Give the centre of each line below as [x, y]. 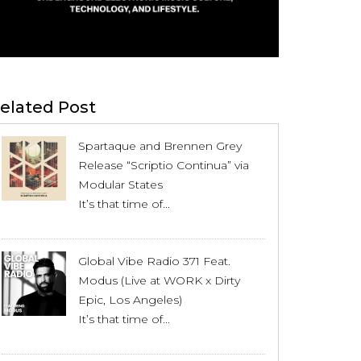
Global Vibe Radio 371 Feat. [154, 261]
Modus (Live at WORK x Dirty [159, 281]
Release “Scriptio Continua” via [164, 166]
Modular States [120, 185]
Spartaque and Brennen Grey [160, 146]
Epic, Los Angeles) [130, 300]
